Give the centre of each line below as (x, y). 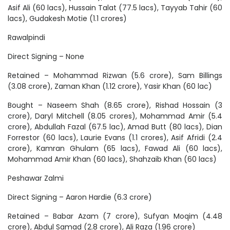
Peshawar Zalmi (36, 178)
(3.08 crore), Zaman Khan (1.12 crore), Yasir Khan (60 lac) (111, 87)
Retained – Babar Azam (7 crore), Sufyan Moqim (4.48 (115, 216)
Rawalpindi (27, 38)
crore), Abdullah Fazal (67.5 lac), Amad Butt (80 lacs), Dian (115, 127)
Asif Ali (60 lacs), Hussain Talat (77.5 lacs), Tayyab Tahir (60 (115, 8)
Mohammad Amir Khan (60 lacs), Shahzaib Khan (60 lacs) (112, 159)
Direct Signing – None (47, 57)
